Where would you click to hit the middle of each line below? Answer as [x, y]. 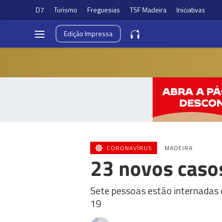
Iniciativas [191, 10]
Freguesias [104, 10]
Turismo [66, 10]
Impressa [99, 33]
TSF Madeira [148, 10]
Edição [74, 33]
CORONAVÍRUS [129, 148]
